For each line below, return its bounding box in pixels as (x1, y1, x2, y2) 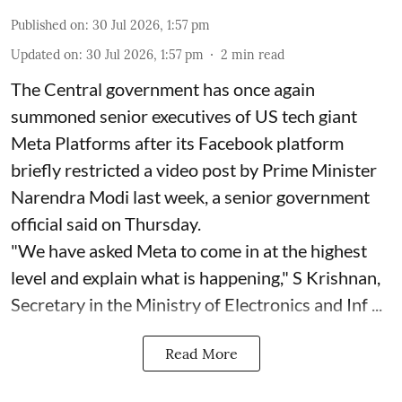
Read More (164, 345, 238, 363)
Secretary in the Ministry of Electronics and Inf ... (11, 293, 382, 316)
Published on (11, 17, 85, 34)
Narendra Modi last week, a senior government (11, 186, 370, 208)
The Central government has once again (11, 78, 315, 100)
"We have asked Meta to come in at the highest (11, 240, 367, 262)
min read (232, 47, 284, 64)
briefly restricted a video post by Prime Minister (11, 159, 377, 181)
